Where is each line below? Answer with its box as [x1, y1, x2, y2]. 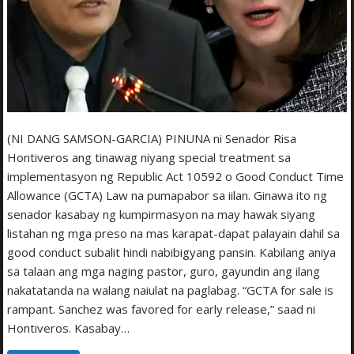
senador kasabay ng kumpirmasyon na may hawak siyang [7, 206, 316, 223]
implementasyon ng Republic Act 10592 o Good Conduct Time [7, 168, 345, 185]
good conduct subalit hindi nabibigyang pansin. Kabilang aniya [7, 244, 337, 261]
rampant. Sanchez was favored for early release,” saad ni [7, 301, 316, 318]
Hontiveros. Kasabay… [7, 320, 130, 337]
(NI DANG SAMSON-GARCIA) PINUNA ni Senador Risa [7, 130, 297, 147]
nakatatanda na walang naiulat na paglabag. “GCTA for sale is [7, 282, 334, 299]
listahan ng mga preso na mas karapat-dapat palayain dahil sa [7, 225, 341, 242]
